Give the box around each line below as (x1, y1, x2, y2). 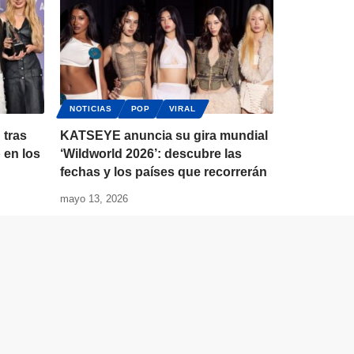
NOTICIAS (70, 104, 112, 114)
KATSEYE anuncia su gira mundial (60, 129, 268, 143)
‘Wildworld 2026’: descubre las (60, 147, 242, 161)
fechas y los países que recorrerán (60, 165, 267, 179)
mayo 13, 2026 (60, 193, 128, 205)
